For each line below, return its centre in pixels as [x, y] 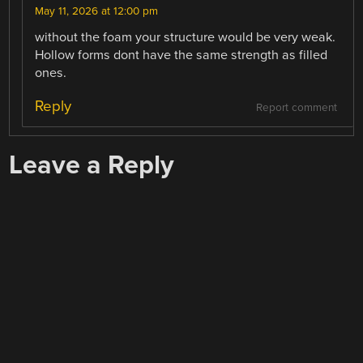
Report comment [296, 107]
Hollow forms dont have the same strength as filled [181, 55]
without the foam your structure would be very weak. [186, 37]
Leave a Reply [92, 164]
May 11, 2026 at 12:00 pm [97, 11]
